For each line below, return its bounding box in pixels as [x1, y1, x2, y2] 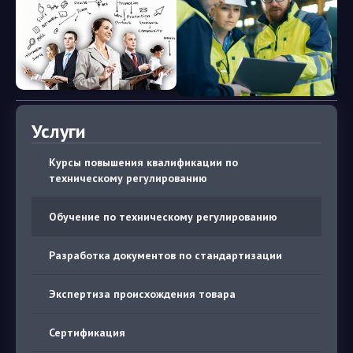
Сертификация [49, 325, 125, 340]
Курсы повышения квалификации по [49, 154, 238, 169]
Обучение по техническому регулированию [49, 209, 277, 224]
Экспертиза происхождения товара [49, 286, 236, 301]
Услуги [32, 118, 86, 143]
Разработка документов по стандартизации [49, 247, 282, 262]
